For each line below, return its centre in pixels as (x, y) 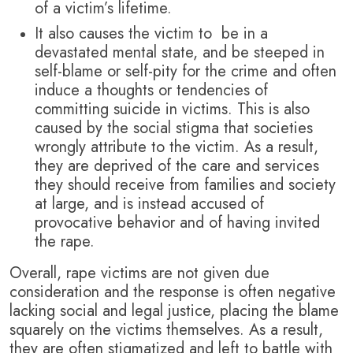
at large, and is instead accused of (149, 204)
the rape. (67, 242)
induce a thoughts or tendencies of (151, 91)
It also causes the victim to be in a (151, 34)
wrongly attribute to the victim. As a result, (176, 147)
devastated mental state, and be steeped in (180, 53)
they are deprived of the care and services (177, 166)
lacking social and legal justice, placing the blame (174, 311)
